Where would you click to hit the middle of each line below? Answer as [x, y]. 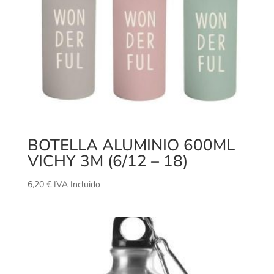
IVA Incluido [77, 185]
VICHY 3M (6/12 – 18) [107, 161]
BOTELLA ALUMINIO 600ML [131, 146]
